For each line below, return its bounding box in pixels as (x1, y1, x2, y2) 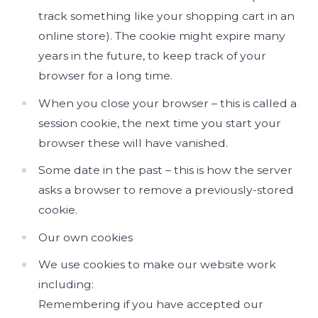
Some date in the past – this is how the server (38, 163, 293, 177)
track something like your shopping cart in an (38, 9, 295, 23)
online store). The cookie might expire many (38, 29, 286, 43)
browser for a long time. (38, 69, 173, 82)
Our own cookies (38, 230, 133, 244)
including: (38, 278, 94, 291)
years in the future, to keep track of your (38, 49, 267, 62)
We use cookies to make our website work (38, 258, 277, 271)
